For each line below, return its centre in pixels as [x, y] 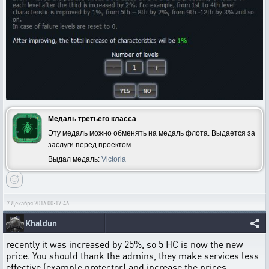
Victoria [114, 159]
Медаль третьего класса [92, 119]
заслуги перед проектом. [90, 144]
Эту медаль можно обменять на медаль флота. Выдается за [152, 133]
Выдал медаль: [75, 159]
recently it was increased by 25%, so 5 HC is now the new [125, 244]
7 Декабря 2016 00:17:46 [38, 203]
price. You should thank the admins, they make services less [132, 255]
